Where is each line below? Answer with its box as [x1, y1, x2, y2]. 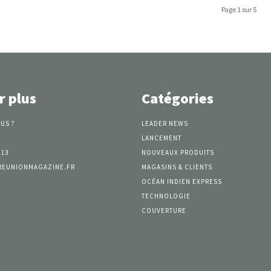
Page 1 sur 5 [221, 4, 256, 14]
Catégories [142, 88, 214, 108]
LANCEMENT [142, 133, 181, 142]
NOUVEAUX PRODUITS [142, 148, 214, 157]
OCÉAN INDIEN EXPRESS [142, 177, 222, 186]
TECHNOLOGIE [142, 191, 191, 200]
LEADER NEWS [142, 119, 188, 128]
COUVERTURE [142, 206, 186, 215]
